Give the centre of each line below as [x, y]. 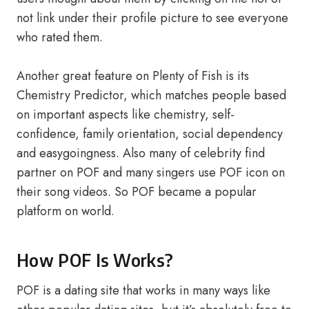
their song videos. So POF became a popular [137, 192]
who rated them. [60, 37]
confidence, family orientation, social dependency [150, 134]
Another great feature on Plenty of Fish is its [133, 76]
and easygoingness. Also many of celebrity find [141, 153]
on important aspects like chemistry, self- [126, 114]
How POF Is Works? [95, 260]
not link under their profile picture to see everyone [152, 18]
